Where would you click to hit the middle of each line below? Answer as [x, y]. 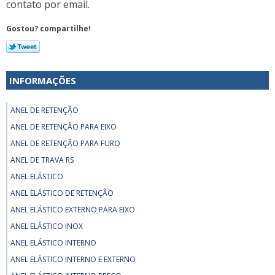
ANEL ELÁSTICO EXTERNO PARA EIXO [73, 209]
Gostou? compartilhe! [48, 28]
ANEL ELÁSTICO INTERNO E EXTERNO [73, 259]
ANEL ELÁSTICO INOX [47, 226]
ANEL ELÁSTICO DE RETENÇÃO [62, 193]
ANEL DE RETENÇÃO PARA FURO [65, 143]
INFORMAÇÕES [43, 80]
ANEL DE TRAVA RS [42, 160]
